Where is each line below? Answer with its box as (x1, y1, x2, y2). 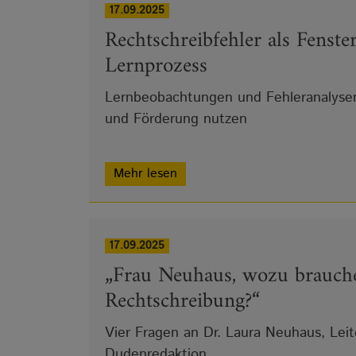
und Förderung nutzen (105, 108, 247, 130)
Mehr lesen (114, 164, 177, 183)
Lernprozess (105, 47, 207, 85)
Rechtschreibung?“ (105, 282, 260, 320)
